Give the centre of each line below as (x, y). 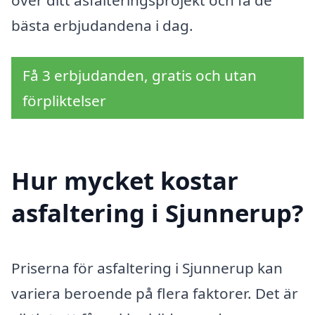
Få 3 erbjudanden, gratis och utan (140, 76)
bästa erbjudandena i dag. (102, 25)
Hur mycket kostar (125, 181)
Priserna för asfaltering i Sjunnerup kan (147, 268)
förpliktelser (64, 101)
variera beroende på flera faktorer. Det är (155, 294)
